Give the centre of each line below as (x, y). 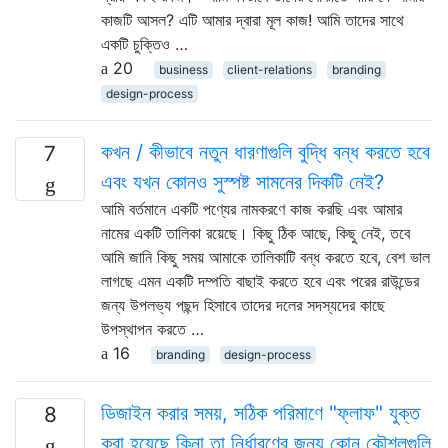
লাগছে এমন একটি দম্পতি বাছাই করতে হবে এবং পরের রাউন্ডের (260, 280)
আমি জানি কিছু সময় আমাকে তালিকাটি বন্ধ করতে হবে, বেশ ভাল (265, 256)
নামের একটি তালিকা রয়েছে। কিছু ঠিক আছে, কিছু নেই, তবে (255, 232)
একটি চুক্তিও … (144, 43)
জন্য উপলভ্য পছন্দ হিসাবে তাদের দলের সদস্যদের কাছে (243, 304)
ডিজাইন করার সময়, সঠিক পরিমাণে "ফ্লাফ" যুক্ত (260, 412)
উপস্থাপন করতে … (152, 328)
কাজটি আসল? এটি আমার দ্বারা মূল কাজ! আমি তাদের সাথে (252, 19)
